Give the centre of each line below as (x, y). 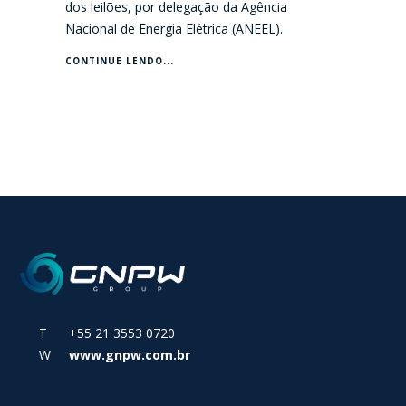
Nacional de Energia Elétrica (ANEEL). (174, 29)
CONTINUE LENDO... (120, 61)
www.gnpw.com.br (130, 355)
